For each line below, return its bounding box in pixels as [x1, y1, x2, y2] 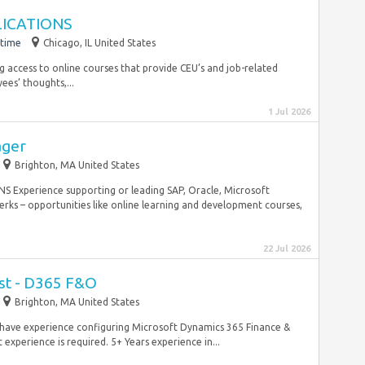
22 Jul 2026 [263, 244, 310, 253]
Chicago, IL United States [43, 37, 156, 48]
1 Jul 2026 [268, 107, 310, 117]
